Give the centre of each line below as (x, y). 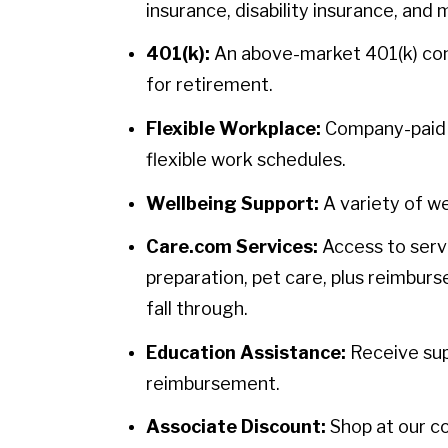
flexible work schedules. (246, 159)
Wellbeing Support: (232, 203)
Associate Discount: (236, 427)
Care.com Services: (232, 247)
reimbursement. (213, 383)
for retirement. (209, 85)
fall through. (197, 309)
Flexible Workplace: (233, 128)
